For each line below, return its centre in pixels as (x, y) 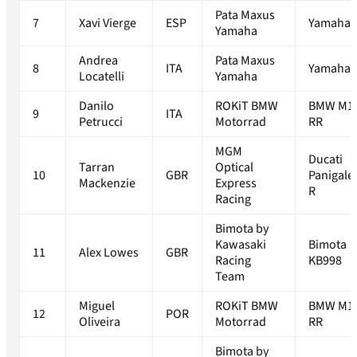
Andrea (98, 61)
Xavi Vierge (108, 24)
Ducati (326, 160)
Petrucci (101, 122)
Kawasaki (241, 245)
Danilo (96, 106)
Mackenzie (107, 184)
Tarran (97, 168)
